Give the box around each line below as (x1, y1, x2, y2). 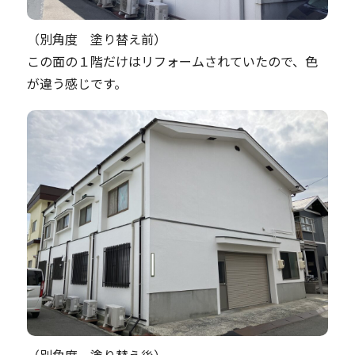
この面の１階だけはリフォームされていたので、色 (27, 52, 318, 71)
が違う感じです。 (27, 74, 127, 93)
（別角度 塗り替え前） (27, 29, 166, 48)
